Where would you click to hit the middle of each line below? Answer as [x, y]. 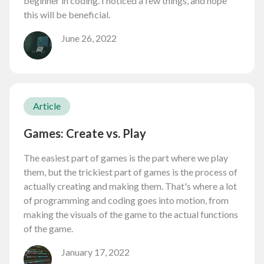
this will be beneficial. [67, 15]
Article [47, 106]
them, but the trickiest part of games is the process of [131, 171]
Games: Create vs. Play [85, 133]
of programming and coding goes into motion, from [126, 200]
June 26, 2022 [89, 38]
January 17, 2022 [95, 252]
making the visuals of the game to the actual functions [131, 214]
